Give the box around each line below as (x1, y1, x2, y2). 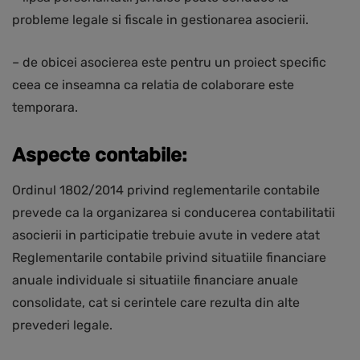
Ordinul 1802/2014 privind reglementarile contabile (12, 182, 320, 198)
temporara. (12, 100, 78, 116)
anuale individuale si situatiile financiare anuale (12, 272, 298, 288)
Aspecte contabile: (12, 144, 187, 167)
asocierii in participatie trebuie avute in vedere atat (12, 227, 320, 243)
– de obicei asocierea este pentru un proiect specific (12, 55, 326, 71)
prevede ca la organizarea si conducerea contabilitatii (12, 205, 335, 221)
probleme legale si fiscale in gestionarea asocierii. (12, 12, 309, 28)
